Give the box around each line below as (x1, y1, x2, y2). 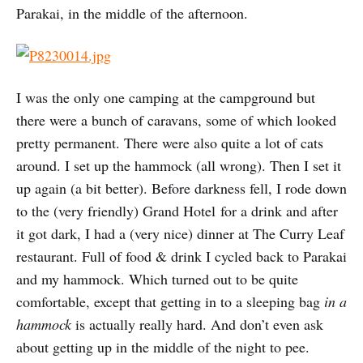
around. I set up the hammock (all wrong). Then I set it (16, 155, 341, 175)
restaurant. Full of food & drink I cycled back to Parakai (16, 246, 347, 266)
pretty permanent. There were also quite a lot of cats (16, 132, 323, 152)
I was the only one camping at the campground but (16, 87, 315, 107)
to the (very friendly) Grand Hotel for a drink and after (16, 200, 338, 220)
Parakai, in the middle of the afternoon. (16, 2, 248, 23)
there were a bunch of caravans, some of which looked (16, 109, 336, 130)
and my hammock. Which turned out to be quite (16, 268, 298, 288)
